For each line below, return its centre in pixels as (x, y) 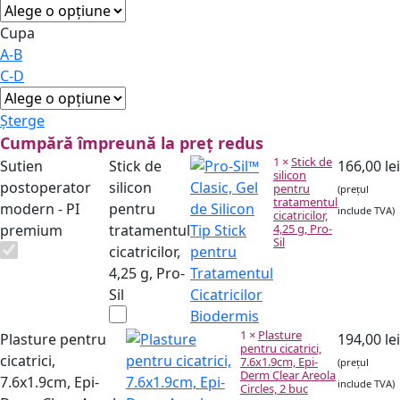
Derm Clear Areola (287, 375)
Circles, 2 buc (274, 388)
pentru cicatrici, (280, 348)
